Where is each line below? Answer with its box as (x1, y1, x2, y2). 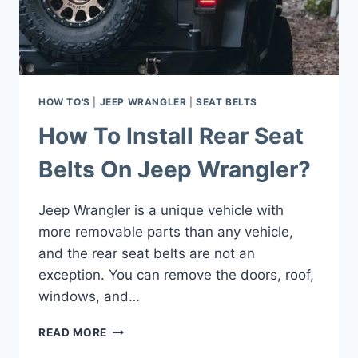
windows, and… (38, 288, 140, 304)
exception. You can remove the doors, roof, (38, 266, 314, 283)
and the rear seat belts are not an (38, 245, 255, 261)
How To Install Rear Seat (38, 121, 304, 149)
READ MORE (38, 325, 108, 339)
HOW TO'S (38, 96, 90, 109)
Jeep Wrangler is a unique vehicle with (38, 201, 284, 218)
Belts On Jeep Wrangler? (38, 155, 311, 183)
